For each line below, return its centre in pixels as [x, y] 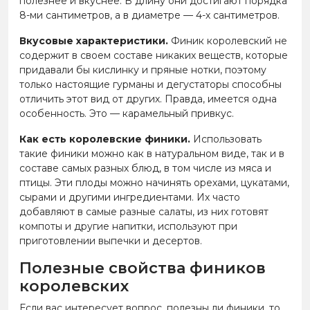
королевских [74, 286]
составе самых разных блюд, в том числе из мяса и [145, 168]
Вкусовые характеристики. [95, 40]
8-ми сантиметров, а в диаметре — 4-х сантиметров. [149, 15]
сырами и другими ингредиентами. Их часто [130, 197]
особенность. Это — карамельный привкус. [127, 113]
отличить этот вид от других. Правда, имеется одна [148, 99]
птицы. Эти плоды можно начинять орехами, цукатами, [154, 182]
